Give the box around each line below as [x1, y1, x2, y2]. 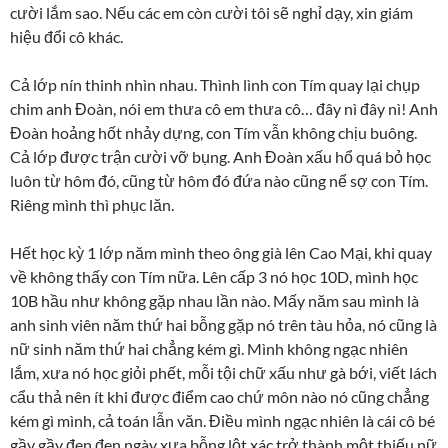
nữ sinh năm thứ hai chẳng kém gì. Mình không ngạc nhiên [10, 338, 408, 358]
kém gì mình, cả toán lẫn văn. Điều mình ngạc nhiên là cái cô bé [10, 410, 435, 430]
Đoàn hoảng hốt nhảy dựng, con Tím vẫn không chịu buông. [10, 122, 417, 142]
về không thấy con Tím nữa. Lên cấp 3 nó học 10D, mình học [10, 266, 418, 286]
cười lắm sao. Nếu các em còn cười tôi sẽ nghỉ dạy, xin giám [10, 2, 413, 22]
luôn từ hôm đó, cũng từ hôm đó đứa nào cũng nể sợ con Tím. [10, 170, 428, 190]
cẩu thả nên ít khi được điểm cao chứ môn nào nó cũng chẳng [10, 386, 429, 406]
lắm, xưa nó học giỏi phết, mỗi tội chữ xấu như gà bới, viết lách [10, 362, 437, 382]
